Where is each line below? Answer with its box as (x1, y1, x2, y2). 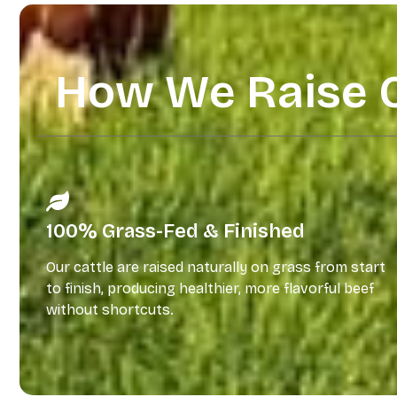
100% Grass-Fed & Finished (46, 220, 305, 244)
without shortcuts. (46, 301, 174, 319)
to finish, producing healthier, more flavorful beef (46, 280, 374, 298)
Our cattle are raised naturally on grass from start (46, 259, 385, 276)
